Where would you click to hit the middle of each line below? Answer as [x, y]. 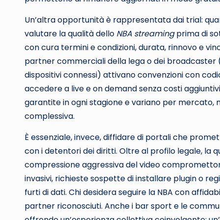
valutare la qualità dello [70, 34]
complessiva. [50, 116]
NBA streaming [145, 34]
